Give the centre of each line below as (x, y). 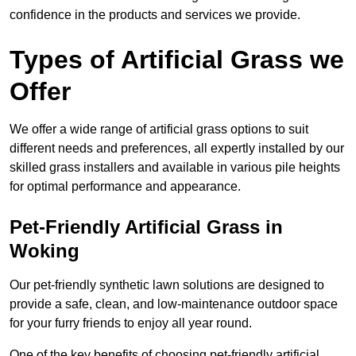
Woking (44, 251)
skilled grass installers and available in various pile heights (175, 168)
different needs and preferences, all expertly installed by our (177, 149)
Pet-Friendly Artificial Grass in (146, 227)
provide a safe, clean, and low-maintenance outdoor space (174, 304)
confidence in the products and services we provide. (155, 15)
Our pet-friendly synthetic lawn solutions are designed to (167, 285)
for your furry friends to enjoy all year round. (131, 323)
